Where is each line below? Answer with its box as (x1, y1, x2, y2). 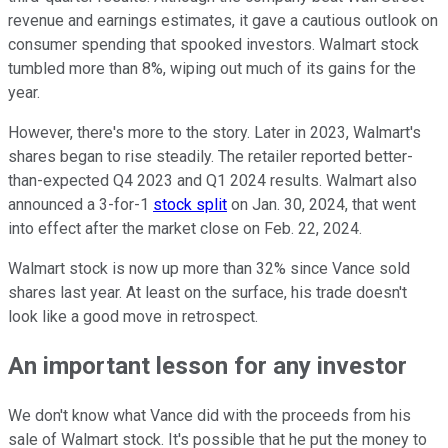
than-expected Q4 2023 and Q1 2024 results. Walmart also (8, 170, 417, 190)
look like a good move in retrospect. (8, 306, 258, 326)
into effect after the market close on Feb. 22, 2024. (8, 218, 362, 238)
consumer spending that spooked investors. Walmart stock (8, 34, 419, 54)
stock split (153, 194, 227, 214)
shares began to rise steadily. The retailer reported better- (8, 146, 413, 166)
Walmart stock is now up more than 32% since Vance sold (8, 258, 410, 278)
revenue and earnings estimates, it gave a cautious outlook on (8, 10, 438, 30)
